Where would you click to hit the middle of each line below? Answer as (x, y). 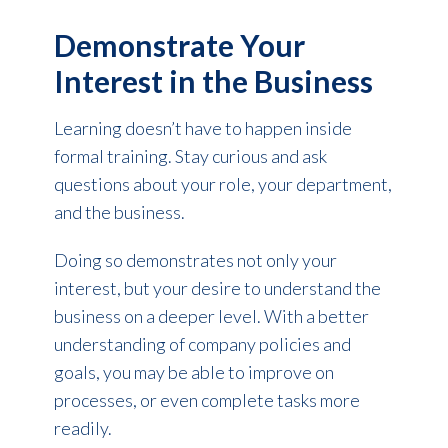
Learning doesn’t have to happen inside (202, 127)
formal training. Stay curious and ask (190, 155)
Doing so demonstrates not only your (195, 259)
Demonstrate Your (179, 44)
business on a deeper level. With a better (211, 315)
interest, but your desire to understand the (217, 287)
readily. (82, 427)
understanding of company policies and (202, 343)
